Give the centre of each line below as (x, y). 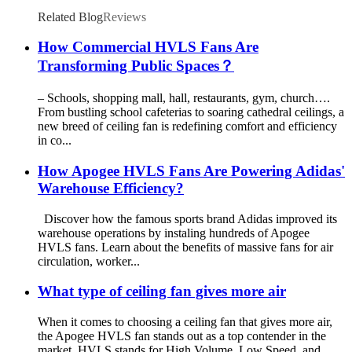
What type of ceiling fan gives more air (162, 291)
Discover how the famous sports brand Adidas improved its (187, 218)
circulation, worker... (89, 261)
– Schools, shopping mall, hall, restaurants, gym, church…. (184, 98)
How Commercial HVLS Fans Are (148, 47)
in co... (55, 141)
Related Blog (70, 16)
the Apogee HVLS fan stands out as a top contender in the (182, 336)
